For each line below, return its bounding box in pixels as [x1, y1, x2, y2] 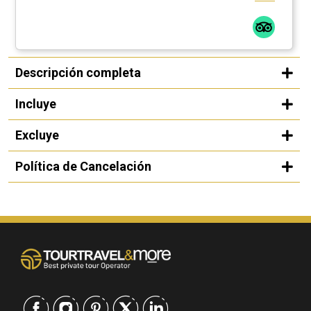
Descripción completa [15, 65, 141, 80]
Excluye [15, 127, 59, 142]
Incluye [15, 96, 56, 111]
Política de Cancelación [15, 158, 151, 174]
